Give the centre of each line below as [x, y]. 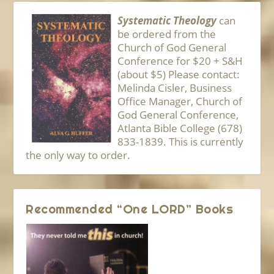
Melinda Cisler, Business [175, 87]
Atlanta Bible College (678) [180, 128]
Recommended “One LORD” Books [130, 209]
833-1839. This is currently [181, 141]
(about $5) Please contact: [179, 74]
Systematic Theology [167, 20]
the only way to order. [78, 155]
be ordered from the [167, 34]
